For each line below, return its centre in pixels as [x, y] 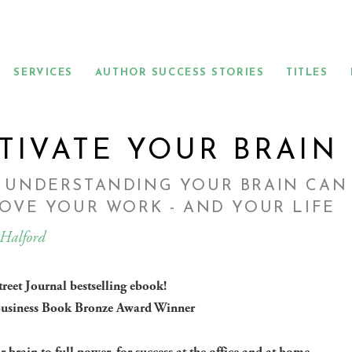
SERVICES [43, 73]
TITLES [307, 73]
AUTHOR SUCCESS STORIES [180, 73]
